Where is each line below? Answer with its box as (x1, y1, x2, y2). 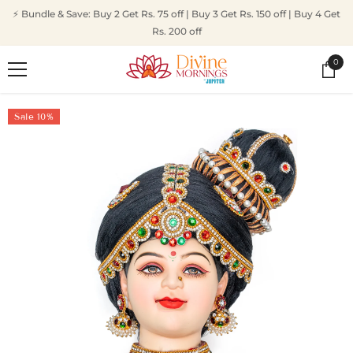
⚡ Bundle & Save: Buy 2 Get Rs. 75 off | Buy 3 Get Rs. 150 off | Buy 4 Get (13, 8, 340, 20)
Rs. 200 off (151, 25, 202, 37)
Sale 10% (14, 110, 54, 122)
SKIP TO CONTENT (11, 2, 91, 13)
